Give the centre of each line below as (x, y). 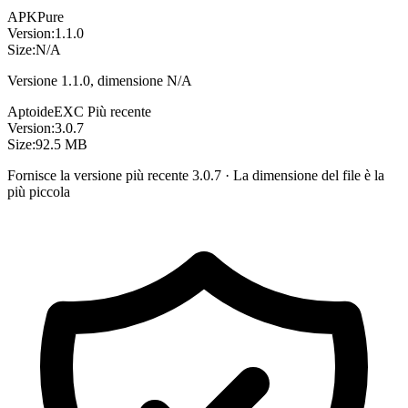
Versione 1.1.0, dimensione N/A (100, 80)
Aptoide (31, 111)
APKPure (36, 16)
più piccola (39, 191)
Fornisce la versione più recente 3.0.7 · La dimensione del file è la (196, 175)
